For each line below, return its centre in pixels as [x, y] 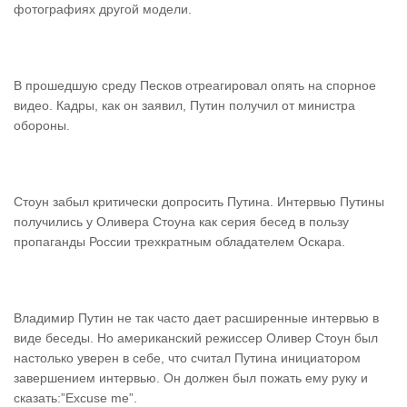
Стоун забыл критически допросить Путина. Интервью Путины [199, 202]
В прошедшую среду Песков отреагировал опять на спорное [195, 85]
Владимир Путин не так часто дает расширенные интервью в [196, 318]
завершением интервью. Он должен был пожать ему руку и [191, 378]
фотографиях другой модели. [103, 9]
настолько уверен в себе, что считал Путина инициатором [187, 358]
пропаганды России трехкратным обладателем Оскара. [179, 242]
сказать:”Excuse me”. [75, 398]
